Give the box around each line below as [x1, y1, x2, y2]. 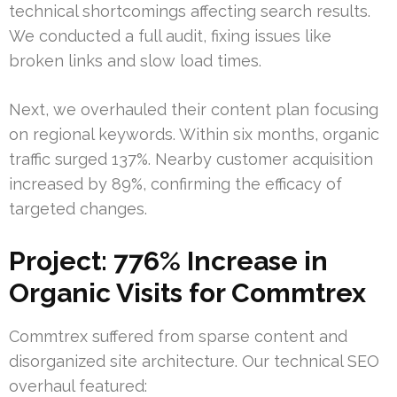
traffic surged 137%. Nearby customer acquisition [9, 150, 373, 169]
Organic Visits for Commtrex [9, 277, 366, 309]
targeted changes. [9, 199, 147, 219]
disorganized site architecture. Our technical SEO [9, 352, 379, 371]
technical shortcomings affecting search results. [9, 2, 370, 21]
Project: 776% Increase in [9, 245, 328, 277]
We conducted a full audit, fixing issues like [9, 27, 331, 46]
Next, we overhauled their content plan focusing [9, 100, 378, 120]
